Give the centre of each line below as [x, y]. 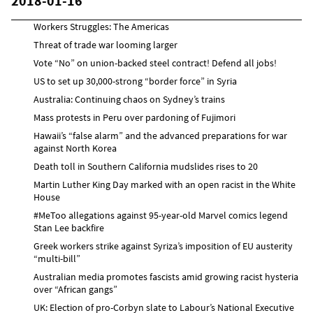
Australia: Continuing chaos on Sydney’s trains [129, 99]
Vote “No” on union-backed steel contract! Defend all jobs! [155, 63]
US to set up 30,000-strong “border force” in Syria [135, 81]
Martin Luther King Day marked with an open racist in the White [165, 184]
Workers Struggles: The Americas [101, 26]
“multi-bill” [57, 258]
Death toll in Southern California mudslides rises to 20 [146, 166]
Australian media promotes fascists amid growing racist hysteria [166, 276]
